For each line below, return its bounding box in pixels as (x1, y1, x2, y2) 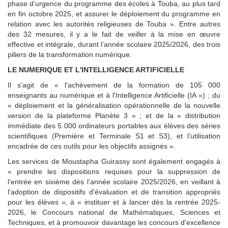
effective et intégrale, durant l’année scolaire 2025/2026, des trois (8, 40, 220, 49)
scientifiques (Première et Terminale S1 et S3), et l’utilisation (8, 132, 220, 140)
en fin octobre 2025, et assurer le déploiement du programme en (8, 10, 220, 18)
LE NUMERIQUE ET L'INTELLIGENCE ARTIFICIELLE (8, 66, 184, 74)
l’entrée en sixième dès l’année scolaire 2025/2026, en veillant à (8, 178, 220, 186)
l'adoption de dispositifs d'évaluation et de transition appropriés (8, 188, 220, 196)
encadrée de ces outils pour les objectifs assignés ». (8, 142, 176, 151)
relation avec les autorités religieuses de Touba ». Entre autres (8, 20, 220, 28)
